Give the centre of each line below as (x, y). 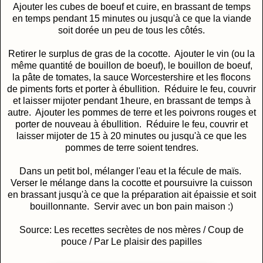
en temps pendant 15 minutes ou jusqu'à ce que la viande (131, 18)
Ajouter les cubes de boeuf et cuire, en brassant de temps (131, 6)
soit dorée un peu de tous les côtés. (131, 30)
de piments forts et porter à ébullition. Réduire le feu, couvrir (131, 89)
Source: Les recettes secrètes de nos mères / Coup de (131, 230)
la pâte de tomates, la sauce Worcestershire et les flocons (131, 77)
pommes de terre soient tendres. (131, 147)
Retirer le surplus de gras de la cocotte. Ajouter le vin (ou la (131, 53)
